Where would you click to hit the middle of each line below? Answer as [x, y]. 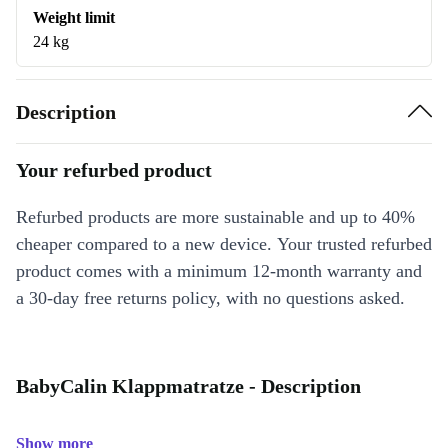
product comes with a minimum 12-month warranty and [219, 271]
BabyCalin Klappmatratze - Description [188, 386]
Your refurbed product [114, 170]
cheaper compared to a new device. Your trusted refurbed [224, 244]
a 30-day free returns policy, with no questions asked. [210, 298]
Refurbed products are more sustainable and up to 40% [215, 217]
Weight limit [74, 17]
